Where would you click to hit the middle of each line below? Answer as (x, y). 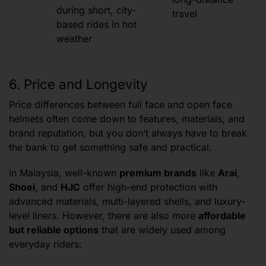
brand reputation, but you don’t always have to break (128, 133)
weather (75, 39)
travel (185, 13)
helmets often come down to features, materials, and (127, 119)
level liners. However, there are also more (104, 215)
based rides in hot (97, 25)
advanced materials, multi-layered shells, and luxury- (127, 201)
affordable (222, 215)
